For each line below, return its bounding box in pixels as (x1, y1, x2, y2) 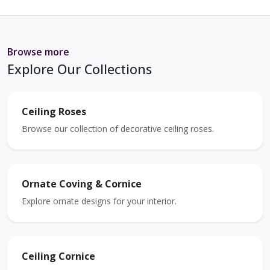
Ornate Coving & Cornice (22, 177, 142, 191)
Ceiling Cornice (22, 250, 95, 263)
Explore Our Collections (7, 60, 152, 78)
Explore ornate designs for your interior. (22, 195, 177, 207)
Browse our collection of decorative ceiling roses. (22, 123, 214, 135)
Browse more (7, 45, 69, 59)
